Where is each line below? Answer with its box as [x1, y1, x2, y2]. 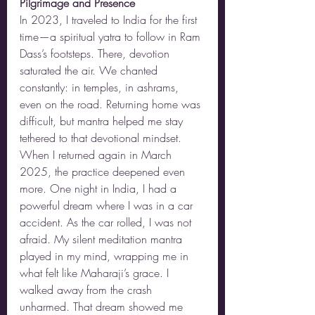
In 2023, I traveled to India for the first [20, 12, 200, 27]
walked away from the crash [20, 282, 155, 297]
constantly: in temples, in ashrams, [20, 79, 182, 95]
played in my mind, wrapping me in [20, 248, 192, 264]
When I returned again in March [20, 147, 175, 162]
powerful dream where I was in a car [20, 198, 196, 213]
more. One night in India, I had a [20, 181, 180, 196]
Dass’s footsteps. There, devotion [20, 46, 173, 61]
